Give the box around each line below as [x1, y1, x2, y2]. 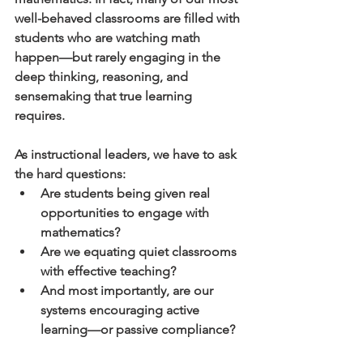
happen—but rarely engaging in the [15, 49, 224, 65]
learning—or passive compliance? [41, 321, 235, 337]
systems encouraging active [41, 301, 203, 318]
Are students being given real [41, 185, 213, 201]
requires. [15, 107, 65, 123]
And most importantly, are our [41, 282, 216, 298]
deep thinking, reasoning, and [15, 68, 191, 84]
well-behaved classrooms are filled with [15, 10, 243, 26]
